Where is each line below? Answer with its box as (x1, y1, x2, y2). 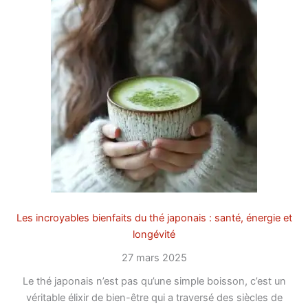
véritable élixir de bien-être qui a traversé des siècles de (25, 291, 283, 305)
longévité (133, 228, 175, 241)
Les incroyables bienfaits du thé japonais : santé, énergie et (16, 212, 292, 225)
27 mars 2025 (121, 252, 187, 265)
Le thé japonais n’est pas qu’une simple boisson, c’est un (22, 275, 286, 288)
